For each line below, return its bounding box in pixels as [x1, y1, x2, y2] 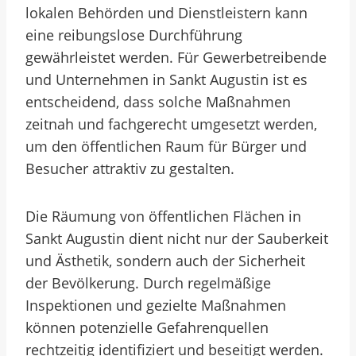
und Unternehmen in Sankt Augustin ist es [25, 70, 308, 89]
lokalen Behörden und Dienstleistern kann [25, 3, 308, 22]
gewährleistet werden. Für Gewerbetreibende [25, 48, 327, 67]
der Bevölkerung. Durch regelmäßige [25, 273, 271, 292]
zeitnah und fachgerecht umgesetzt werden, [25, 114, 317, 133]
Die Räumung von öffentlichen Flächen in [25, 207, 301, 226]
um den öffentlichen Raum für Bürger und [25, 137, 307, 156]
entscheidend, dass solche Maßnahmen [25, 92, 291, 111]
